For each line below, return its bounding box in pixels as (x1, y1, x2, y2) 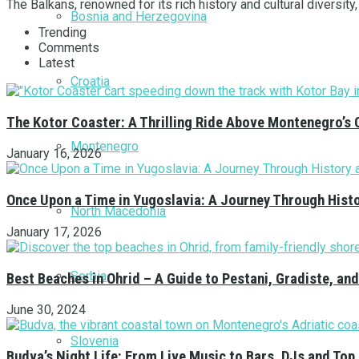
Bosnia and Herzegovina (71, 8, 207, 24)
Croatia (71, 73, 110, 89)
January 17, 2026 (6, 224, 102, 240)
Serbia (71, 268, 107, 284)
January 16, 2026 (6, 146, 102, 162)
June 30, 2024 (6, 302, 86, 318)
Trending (38, 24, 87, 40)
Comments (38, 39, 99, 55)
